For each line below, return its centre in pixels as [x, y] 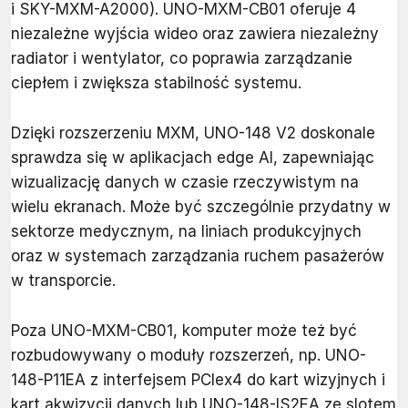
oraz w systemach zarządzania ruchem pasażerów [198, 256]
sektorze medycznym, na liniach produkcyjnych [186, 232]
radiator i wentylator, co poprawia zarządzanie [182, 59]
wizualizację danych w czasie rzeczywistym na [185, 183]
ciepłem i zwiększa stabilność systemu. [156, 83]
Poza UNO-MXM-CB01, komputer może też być [184, 331]
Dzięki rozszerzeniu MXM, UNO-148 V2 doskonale [193, 133]
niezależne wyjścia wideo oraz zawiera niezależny [195, 34]
